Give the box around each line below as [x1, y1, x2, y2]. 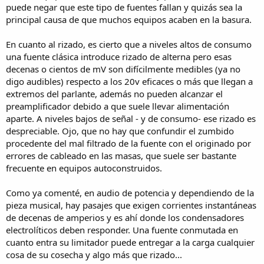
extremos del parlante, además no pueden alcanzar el [6, 87, 223, 100]
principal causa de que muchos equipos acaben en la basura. [6, 13, 252, 25]
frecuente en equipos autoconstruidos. [6, 161, 162, 174]
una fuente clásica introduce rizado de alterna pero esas [6, 50, 232, 62]
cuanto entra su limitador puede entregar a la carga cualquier [6, 236, 255, 248]
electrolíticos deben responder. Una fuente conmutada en [6, 223, 238, 236]
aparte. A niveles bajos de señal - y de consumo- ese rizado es [6, 112, 256, 124]
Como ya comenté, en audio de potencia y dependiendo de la [6, 186, 254, 199]
